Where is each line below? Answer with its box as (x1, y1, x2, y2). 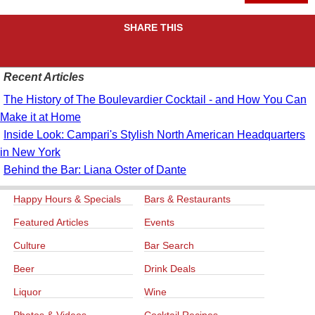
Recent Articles (4, 71, 84, 84)
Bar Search (144, 240, 195, 252)
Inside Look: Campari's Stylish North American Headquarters (4, 129, 305, 141)
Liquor (13, 286, 41, 298)
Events (144, 217, 175, 229)
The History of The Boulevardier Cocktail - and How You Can (4, 94, 307, 106)
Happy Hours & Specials (13, 193, 121, 205)
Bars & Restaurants (144, 193, 231, 205)
